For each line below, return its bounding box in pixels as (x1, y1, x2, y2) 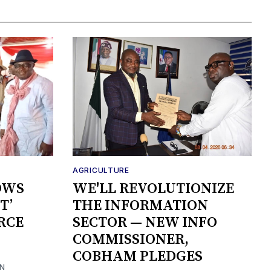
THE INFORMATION (73, 197, 208, 215)
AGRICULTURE (73, 166, 129, 175)
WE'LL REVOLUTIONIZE (73, 180, 234, 198)
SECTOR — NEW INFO (73, 214, 217, 232)
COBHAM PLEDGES (73, 247, 203, 266)
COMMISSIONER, (73, 230, 189, 249)
